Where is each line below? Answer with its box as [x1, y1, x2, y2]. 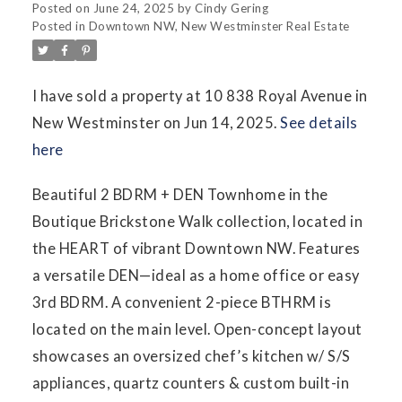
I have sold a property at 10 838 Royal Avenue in [31, 86, 368, 104]
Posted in [31, 18, 86, 33]
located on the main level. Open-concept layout [31, 319, 363, 337]
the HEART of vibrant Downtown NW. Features [31, 239, 361, 257]
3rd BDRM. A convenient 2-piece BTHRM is [31, 293, 332, 310]
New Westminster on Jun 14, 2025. [31, 113, 281, 131]
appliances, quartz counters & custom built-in [31, 373, 350, 391]
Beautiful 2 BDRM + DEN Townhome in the [31, 185, 328, 203]
